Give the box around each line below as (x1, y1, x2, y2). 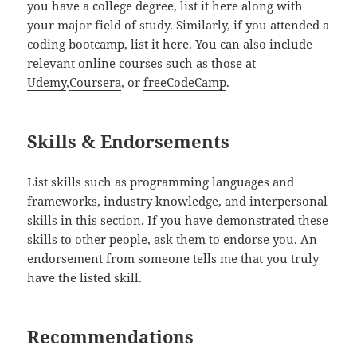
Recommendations (27, 324, 194, 349)
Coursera (69, 74, 122, 91)
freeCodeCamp (143, 74, 227, 91)
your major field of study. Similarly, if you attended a (27, 17, 330, 33)
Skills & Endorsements (27, 129, 230, 154)
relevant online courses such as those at (27, 55, 257, 72)
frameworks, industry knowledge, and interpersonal (27, 193, 328, 210)
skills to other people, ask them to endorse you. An (27, 231, 318, 248)
